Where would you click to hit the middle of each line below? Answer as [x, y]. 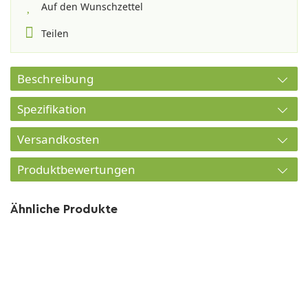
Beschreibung [55, 79]
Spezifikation [52, 109]
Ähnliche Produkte [64, 209]
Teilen [55, 33]
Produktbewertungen [76, 169]
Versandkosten [58, 139]
